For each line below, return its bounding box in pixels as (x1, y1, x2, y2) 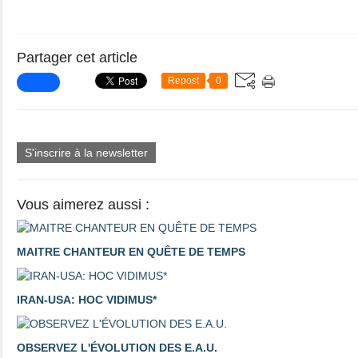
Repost (168, 75, 199, 86)
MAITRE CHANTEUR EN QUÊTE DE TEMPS (17, 245, 245, 258)
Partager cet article (17, 50, 137, 66)
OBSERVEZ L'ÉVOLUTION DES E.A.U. (17, 341, 217, 354)
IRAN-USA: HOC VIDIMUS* (17, 293, 157, 306)
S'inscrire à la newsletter (25, 146, 148, 159)
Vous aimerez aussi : (17, 197, 149, 213)
